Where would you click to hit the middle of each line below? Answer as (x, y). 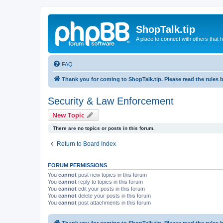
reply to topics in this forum (110, 181)
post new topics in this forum (112, 174)
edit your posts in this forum (111, 188)
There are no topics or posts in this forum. (104, 128)
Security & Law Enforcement (111, 101)
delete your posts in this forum (114, 195)
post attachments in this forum (114, 202)
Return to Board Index (86, 144)
